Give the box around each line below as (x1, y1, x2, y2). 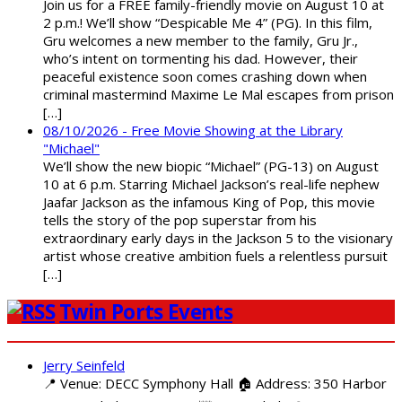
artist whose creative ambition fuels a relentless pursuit (43, 247, 388, 266)
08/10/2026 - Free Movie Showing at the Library (43, 121, 343, 140)
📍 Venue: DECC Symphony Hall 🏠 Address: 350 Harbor (43, 373, 387, 392)
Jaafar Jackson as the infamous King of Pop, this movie (43, 193, 375, 212)
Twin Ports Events (59, 298, 232, 327)
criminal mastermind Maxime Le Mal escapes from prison (43, 85, 394, 104)
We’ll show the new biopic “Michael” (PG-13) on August (43, 157, 379, 176)
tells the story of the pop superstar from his (43, 211, 317, 230)
